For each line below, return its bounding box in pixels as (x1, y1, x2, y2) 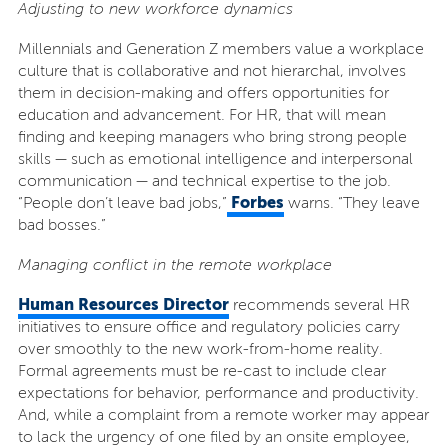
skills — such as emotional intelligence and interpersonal (17, 150, 413, 168)
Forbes (226, 193, 284, 212)
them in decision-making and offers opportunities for (17, 84, 389, 102)
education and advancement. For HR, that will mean (17, 106, 386, 124)
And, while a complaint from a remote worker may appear (17, 406, 429, 424)
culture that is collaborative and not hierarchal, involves (17, 62, 406, 80)
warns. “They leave (283, 194, 420, 212)
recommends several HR (228, 296, 410, 314)
